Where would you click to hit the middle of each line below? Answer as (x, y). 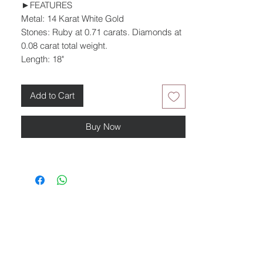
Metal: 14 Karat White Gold (74, 18)
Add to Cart (52, 95)
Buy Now (103, 126)
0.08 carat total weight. (65, 45)
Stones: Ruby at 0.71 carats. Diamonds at (101, 32)
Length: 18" (43, 59)
